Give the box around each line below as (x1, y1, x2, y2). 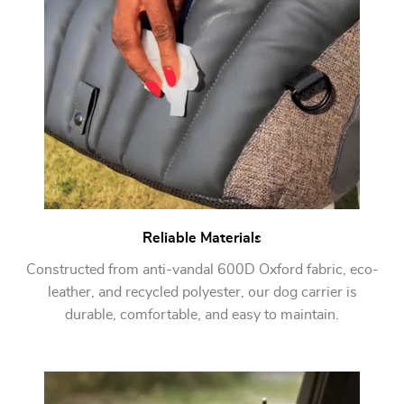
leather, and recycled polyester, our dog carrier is (47, 285, 357, 299)
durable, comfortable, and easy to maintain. (65, 308, 339, 322)
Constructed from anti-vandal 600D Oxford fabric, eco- (25, 262, 379, 277)
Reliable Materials (142, 231, 262, 245)
